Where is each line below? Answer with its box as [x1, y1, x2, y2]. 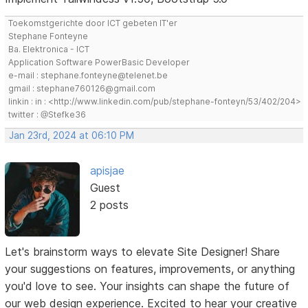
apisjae [89, 164, 124, 178]
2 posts [89, 198, 129, 212]
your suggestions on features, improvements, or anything [5, 262, 296, 276]
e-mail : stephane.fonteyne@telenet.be [8, 70, 168, 81]
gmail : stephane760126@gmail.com [8, 83, 156, 94]
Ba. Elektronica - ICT [8, 44, 90, 55]
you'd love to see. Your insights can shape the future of [5, 279, 290, 294]
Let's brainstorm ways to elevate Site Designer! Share [5, 245, 280, 259]
